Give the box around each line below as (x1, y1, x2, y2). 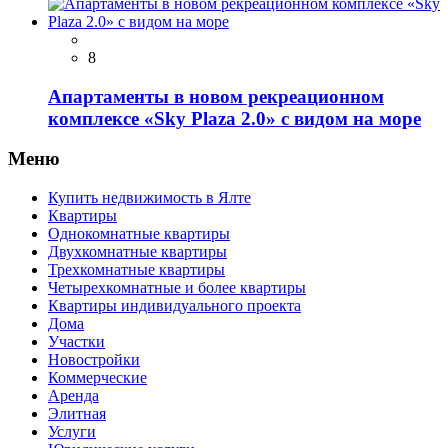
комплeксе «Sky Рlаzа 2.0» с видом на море (48, 107, 421, 129)
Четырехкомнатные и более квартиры (48, 279, 306, 297)
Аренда (48, 387, 99, 405)
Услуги (48, 423, 96, 441)
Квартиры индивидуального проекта (48, 297, 301, 315)
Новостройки (48, 351, 140, 369)
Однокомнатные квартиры (48, 225, 230, 243)
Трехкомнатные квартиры (48, 261, 225, 279)
